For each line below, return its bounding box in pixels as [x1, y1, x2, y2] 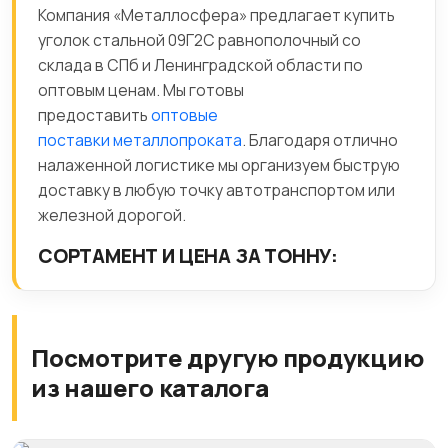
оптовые [151, 104, 218, 126]
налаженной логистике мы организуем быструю [38, 154, 400, 176]
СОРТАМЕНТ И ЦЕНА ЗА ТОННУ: [38, 243, 339, 269]
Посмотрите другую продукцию [31, 341, 424, 374]
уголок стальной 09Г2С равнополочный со [38, 29, 361, 51]
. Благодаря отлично [242, 129, 398, 151]
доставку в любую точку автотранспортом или [38, 179, 395, 201]
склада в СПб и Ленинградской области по [38, 54, 363, 76]
